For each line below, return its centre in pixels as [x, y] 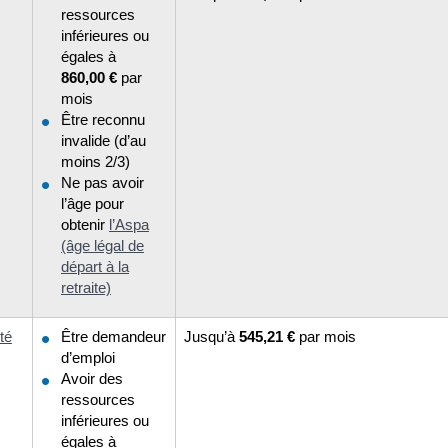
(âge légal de [102, 245]
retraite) [86, 287]
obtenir [85, 224]
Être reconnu [103, 119]
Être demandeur [113, 336]
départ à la [95, 266]
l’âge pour [92, 203]
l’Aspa [129, 224]
